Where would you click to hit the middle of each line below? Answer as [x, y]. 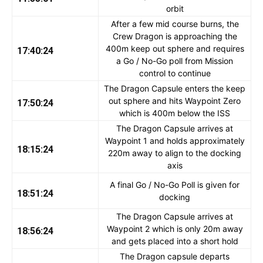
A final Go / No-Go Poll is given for [175, 185]
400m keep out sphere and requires [175, 49]
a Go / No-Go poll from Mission [175, 61]
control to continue [175, 73]
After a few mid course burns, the [175, 24]
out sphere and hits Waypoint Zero [175, 101]
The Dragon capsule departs [175, 257]
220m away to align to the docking [175, 153]
